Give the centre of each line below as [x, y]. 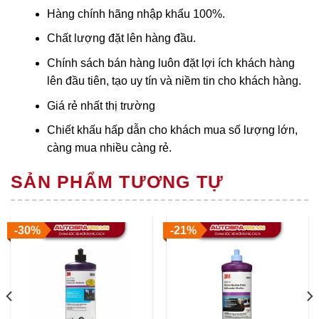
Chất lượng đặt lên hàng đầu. [121, 38]
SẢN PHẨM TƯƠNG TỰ [117, 182]
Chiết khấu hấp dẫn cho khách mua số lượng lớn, [172, 130]
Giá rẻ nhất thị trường [101, 105]
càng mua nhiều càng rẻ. [109, 148]
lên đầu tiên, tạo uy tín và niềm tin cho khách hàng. [174, 80]
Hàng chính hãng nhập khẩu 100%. [136, 14]
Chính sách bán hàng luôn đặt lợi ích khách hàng [171, 63]
